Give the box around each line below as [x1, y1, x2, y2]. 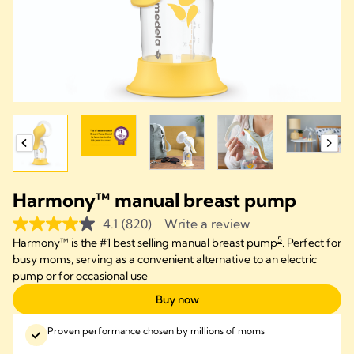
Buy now [155, 292, 199, 307]
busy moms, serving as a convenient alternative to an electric [13, 251, 317, 266]
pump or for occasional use [13, 268, 148, 283]
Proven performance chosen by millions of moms [47, 324, 265, 337]
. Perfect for [282, 235, 341, 250]
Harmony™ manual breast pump [13, 187, 296, 212]
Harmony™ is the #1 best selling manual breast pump [13, 235, 277, 250]
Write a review [164, 215, 250, 232]
